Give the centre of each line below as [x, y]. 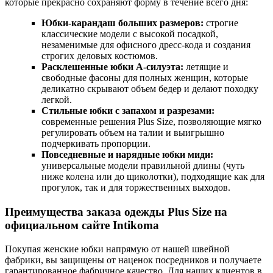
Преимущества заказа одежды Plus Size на [116, 212]
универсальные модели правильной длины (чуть [143, 166]
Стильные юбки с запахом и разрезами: [128, 111]
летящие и [206, 67]
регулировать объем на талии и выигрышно [133, 133]
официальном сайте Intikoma [82, 225]
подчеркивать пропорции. [96, 144]
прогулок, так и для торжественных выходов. [136, 188]
